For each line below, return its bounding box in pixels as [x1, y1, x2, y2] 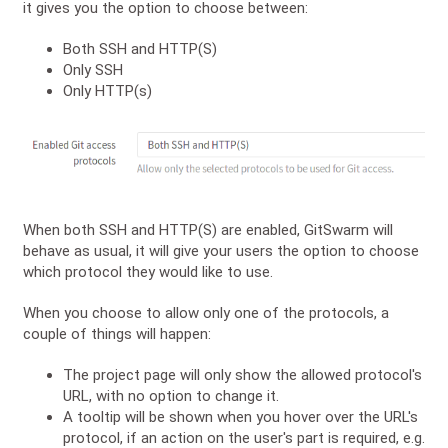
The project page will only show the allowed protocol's [63, 365, 422, 384]
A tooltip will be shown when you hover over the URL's [63, 407, 418, 426]
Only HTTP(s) [63, 82, 152, 100]
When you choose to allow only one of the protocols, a [23, 303, 389, 322]
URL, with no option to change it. [63, 386, 279, 405]
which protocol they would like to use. [23, 262, 273, 281]
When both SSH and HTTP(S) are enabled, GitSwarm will [23, 220, 393, 239]
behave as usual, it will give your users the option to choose [23, 241, 419, 260]
